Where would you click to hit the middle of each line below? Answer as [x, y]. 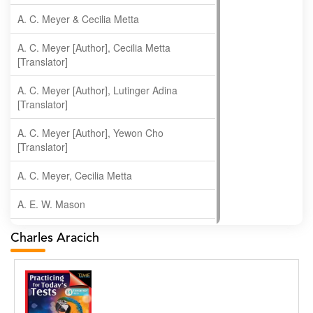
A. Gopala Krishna [58, 233]
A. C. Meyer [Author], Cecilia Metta [94, 48]
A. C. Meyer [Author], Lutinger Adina [97, 90]
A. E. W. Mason [51, 204]
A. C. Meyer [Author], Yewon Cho [90, 133]
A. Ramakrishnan [56, 290]
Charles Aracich [55, 238]
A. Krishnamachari [58, 261]
